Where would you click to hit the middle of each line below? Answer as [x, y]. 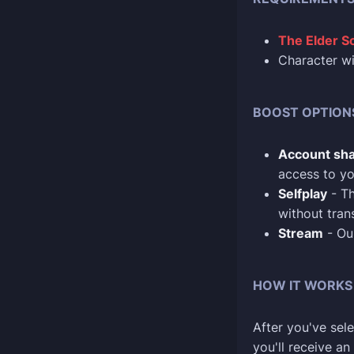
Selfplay [303, 194]
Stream [301, 233]
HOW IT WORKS [303, 285]
